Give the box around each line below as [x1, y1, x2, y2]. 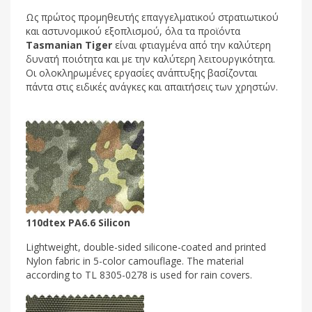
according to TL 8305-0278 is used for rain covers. [26, 267, 252, 281]
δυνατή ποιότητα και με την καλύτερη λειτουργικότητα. [26, 52, 275, 65]
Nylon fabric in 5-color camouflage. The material [26, 253, 244, 267]
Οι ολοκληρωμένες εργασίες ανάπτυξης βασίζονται [26, 65, 257, 79]
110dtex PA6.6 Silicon [26, 215, 130, 229]
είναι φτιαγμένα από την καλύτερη [112, 38, 271, 52]
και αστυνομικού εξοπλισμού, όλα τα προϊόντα [26, 24, 240, 38]
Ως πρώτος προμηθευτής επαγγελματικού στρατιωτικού [26, 10, 279, 24]
